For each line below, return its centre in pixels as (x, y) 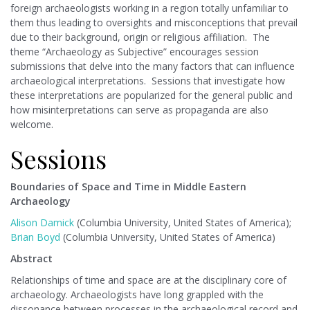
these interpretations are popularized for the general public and (152, 95)
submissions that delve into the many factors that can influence (153, 66)
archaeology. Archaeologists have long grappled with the (137, 295)
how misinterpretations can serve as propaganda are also (139, 110)
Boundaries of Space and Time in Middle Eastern (128, 187)
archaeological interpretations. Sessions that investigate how (148, 81)
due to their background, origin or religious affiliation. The (140, 37)
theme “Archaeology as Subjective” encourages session (135, 52)
